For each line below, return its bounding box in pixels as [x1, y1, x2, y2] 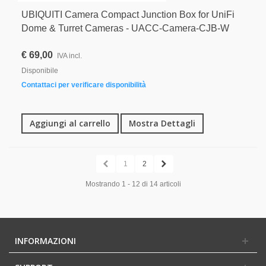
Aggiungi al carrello [30, 117, 110, 129]
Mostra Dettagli [129, 117, 195, 129]
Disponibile [21, 66, 58, 75]
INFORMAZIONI [15, 235, 76, 246]
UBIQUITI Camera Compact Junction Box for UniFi [21, 9, 235, 20]
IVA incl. [57, 51, 82, 60]
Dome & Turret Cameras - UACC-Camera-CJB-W [21, 23, 229, 33]
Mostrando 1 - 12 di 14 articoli [85, 179, 181, 188]
